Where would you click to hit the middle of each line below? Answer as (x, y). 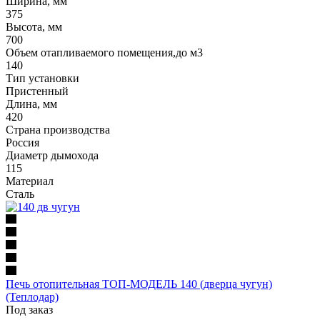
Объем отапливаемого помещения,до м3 (104, 52)
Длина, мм (31, 104)
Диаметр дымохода (52, 155)
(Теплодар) (32, 296)
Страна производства (58, 129)
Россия (22, 142)
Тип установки (42, 78)
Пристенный (37, 91)
